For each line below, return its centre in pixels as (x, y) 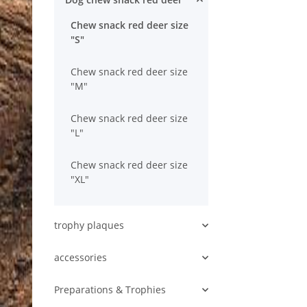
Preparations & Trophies (110, 290)
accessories (81, 258)
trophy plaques (89, 225)
